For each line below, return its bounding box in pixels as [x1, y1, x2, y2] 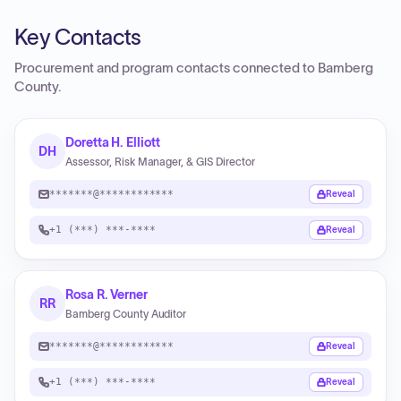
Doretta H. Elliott [65, 135, 160, 149]
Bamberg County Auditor [65, 308, 187, 320]
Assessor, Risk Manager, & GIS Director [65, 156, 255, 167]
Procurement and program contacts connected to [14, 61, 318, 75]
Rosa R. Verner [65, 287, 149, 302]
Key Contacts [14, 25, 141, 49]
